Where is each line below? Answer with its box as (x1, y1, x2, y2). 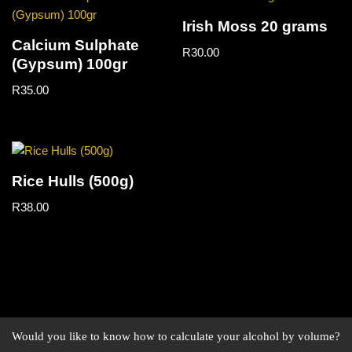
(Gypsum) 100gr (12, 56, 127, 72)
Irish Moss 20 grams (182, 18, 328, 35)
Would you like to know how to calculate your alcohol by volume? (12, 329, 340, 343)
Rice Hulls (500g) (12, 172, 134, 189)
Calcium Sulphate (12, 37, 139, 53)
